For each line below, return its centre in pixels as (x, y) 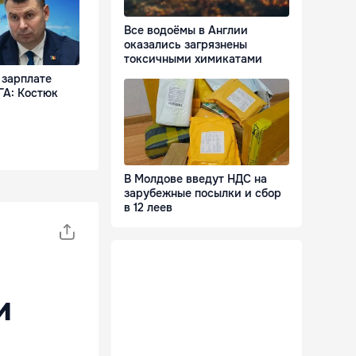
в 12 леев (148, 208)
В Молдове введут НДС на (195, 179)
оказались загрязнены (186, 45)
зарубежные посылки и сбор (203, 193)
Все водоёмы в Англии (186, 31)
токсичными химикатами (193, 59)
